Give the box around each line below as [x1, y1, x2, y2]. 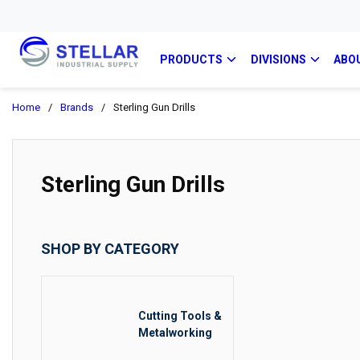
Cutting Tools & [138, 309, 223, 322]
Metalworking [138, 325, 213, 339]
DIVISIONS [250, 53, 306, 66]
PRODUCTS [160, 53, 223, 66]
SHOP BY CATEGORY [41, 240, 179, 257]
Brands [60, 101, 93, 113]
